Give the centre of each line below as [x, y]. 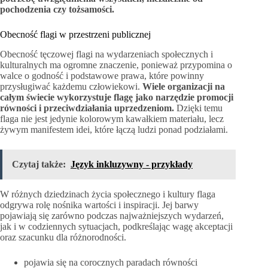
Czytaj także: [39, 164]
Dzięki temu [198, 108]
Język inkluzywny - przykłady [132, 164]
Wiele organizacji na [184, 86]
